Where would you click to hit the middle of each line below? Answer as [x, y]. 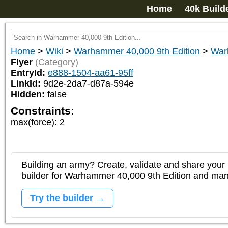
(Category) [57, 62]
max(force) [33, 122]
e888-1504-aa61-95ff [91, 73]
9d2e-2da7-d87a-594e [89, 83]
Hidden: [29, 94]
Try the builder [62, 198]
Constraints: [42, 111]
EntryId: [29, 73]
